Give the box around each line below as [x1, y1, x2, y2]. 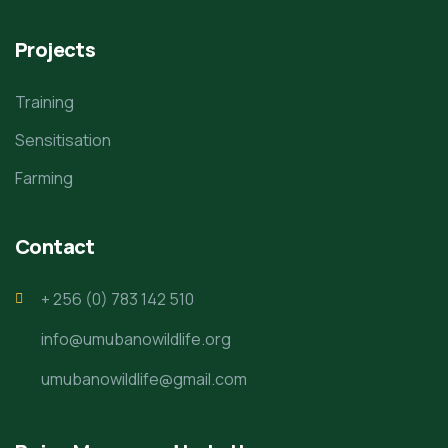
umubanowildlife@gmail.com [40, 368, 247, 390]
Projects [15, 36, 96, 63]
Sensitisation [15, 129, 111, 151]
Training [15, 91, 74, 113]
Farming [15, 167, 73, 189]
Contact [15, 233, 95, 260]
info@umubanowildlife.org [40, 328, 231, 350]
